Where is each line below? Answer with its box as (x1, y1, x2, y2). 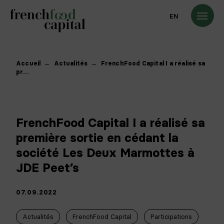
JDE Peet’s (16, 160, 79, 175)
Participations (150, 212, 192, 221)
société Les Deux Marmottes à (16, 145, 194, 160)
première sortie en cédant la (16, 130, 178, 145)
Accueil (16, 59, 41, 67)
